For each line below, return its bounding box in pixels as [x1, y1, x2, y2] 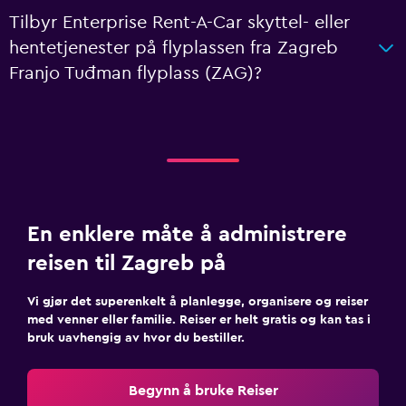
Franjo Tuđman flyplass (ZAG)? [9, 64, 262, 82]
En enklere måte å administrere [27, 224, 347, 246]
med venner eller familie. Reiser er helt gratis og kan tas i [27, 314, 371, 326]
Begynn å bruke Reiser [128, 383, 278, 398]
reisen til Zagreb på [27, 253, 226, 275]
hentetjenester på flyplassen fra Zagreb [9, 39, 338, 57]
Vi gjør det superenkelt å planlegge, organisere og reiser [27, 295, 368, 308]
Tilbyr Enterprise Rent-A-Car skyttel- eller [9, 14, 350, 32]
